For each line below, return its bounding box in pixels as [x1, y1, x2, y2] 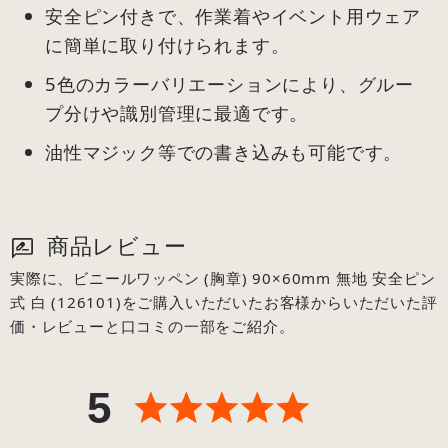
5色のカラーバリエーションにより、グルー [45, 71, 414, 97]
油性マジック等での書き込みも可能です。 [45, 139, 403, 165]
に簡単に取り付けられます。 [45, 32, 290, 58]
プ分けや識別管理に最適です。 [45, 100, 309, 126]
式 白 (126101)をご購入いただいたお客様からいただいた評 [10, 292, 438, 313]
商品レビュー [40, 231, 187, 261]
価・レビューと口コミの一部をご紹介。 [10, 316, 295, 337]
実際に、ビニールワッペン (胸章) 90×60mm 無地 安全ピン [10, 268, 436, 289]
